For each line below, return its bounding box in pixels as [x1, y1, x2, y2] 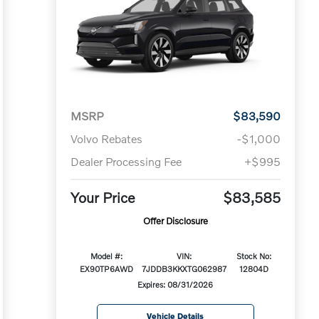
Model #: [90, 251, 122, 261]
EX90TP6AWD [79, 263, 133, 274]
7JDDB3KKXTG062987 [142, 263, 227, 274]
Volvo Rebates [70, 132, 142, 146]
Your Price [70, 189, 135, 206]
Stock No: [236, 251, 271, 261]
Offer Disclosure [142, 215, 208, 227]
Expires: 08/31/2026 [137, 279, 214, 290]
